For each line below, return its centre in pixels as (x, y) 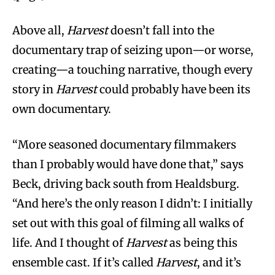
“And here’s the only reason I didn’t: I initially (132, 203)
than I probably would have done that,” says (128, 164)
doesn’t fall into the (161, 30)
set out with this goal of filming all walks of (128, 223)
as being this (202, 242)
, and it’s (219, 262)
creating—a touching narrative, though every (132, 69)
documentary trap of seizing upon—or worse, (133, 50)
